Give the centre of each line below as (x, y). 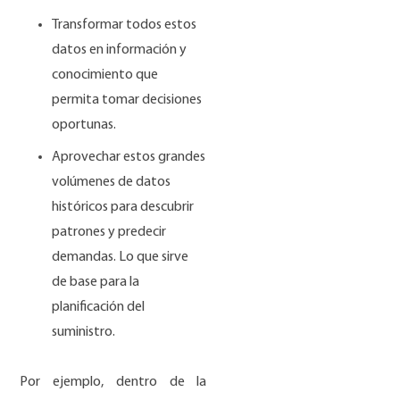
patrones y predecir (109, 233)
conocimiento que (105, 75)
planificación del (99, 308)
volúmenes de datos (112, 183)
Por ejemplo (61, 383)
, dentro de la (154, 383)
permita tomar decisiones (127, 100)
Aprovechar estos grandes (129, 158)
